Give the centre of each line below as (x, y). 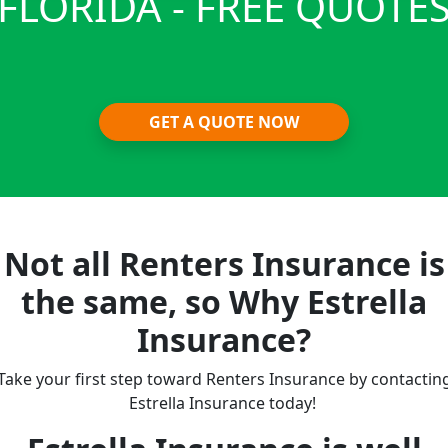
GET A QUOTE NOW (224, 121)
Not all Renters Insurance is (224, 263)
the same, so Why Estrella (224, 301)
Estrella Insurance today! (224, 402)
